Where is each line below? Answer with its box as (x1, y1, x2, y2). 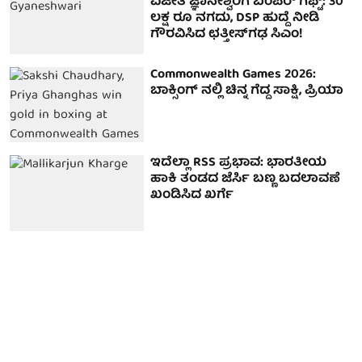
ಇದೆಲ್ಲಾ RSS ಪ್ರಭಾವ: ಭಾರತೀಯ (150, 152, 327, 175)
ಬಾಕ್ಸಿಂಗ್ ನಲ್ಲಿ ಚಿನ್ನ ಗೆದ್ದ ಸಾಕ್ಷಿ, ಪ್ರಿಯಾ (150, 79, 344, 103)
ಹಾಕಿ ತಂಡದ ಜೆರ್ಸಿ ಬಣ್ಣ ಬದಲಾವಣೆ (150, 168, 341, 192)
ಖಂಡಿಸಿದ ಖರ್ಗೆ (150, 184, 234, 208)
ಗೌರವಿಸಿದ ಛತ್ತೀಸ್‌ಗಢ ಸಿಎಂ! (150, 23, 304, 47)
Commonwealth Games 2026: (150, 63, 317, 86)
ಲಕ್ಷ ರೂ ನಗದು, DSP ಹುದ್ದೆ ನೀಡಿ (150, 7, 320, 31)
